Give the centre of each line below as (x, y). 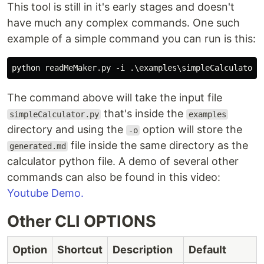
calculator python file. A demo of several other (123, 161)
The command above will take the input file (115, 98)
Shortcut (80, 250)
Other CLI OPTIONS (82, 221)
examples (207, 114)
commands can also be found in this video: (114, 177)
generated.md (37, 146)
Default (207, 250)
